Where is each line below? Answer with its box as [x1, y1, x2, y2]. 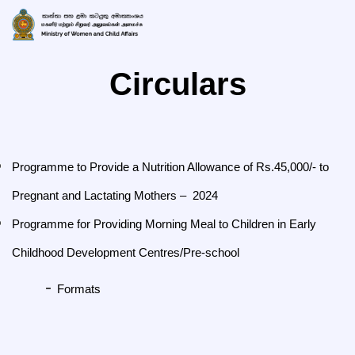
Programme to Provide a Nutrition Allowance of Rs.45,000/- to [12, 160, 329, 174]
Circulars [109, 67, 246, 101]
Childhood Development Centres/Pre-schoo [12, 246, 237, 259]
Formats [57, 282, 101, 296]
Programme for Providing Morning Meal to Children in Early [12, 217, 316, 231]
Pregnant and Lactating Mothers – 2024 [12, 189, 218, 202]
